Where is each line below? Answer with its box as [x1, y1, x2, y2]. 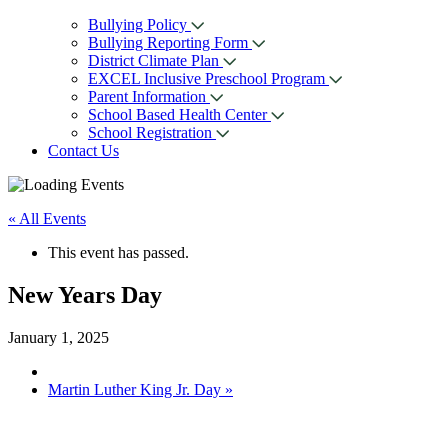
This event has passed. [48, 244, 189, 262]
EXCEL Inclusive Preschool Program [88, 70, 329, 88]
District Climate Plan [88, 52, 223, 70]
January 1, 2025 [8, 328, 109, 346]
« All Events [8, 210, 86, 228]
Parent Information [88, 88, 210, 106]
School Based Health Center [88, 106, 271, 124]
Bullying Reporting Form [88, 34, 252, 52]
